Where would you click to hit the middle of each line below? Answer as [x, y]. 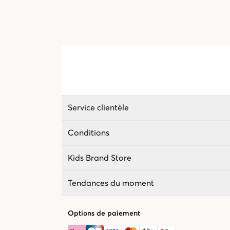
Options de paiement [104, 214]
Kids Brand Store [100, 158]
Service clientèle [98, 108]
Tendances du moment [111, 183]
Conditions [89, 133]
